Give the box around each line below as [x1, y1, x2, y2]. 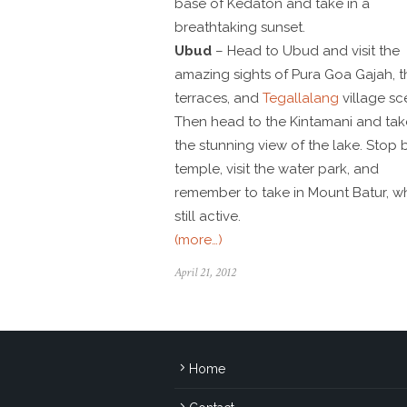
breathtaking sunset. [174, 19, 305, 36]
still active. [174, 208, 241, 225]
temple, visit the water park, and [174, 161, 379, 178]
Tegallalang [263, 90, 339, 107]
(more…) [174, 232, 223, 249]
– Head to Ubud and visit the [212, 43, 400, 60]
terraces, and [174, 90, 263, 107]
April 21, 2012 [174, 264, 236, 282]
